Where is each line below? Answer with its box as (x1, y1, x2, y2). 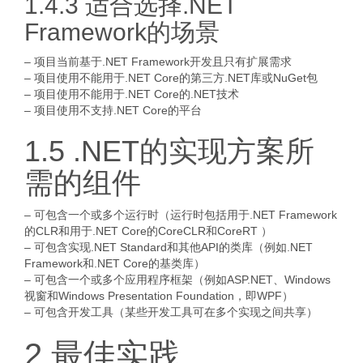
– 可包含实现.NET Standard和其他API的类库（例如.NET (24, 241, 313, 254)
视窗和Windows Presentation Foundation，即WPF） (24, 289, 293, 302)
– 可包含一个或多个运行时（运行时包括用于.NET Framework (24, 208, 337, 221)
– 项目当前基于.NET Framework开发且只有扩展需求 (24, 55, 292, 68)
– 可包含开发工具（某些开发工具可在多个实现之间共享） (24, 305, 318, 318)
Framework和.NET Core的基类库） (24, 257, 205, 270)
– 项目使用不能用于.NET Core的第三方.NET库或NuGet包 (24, 71, 318, 84)
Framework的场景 (24, 19, 220, 45)
